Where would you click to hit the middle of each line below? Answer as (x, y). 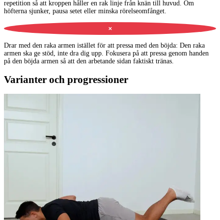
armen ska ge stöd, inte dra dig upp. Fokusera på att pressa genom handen (106, 53)
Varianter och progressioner (66, 80)
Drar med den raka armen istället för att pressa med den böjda (90, 45)
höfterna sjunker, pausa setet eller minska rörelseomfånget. (85, 11)
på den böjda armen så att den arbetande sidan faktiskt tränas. (89, 61)
